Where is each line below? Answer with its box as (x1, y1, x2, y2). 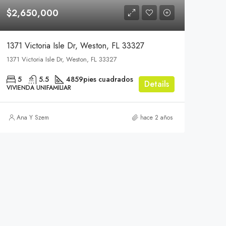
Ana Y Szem (16, 112, 49, 122)
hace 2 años (140, 112, 173, 122)
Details (144, 78, 169, 90)
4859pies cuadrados (66, 74, 133, 84)
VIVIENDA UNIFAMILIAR (6, 83, 71, 92)
